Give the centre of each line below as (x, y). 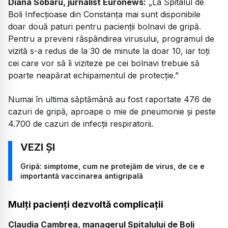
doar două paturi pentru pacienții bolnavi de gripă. (105, 27)
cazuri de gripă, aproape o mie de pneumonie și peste (112, 111)
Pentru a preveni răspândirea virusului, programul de (111, 39)
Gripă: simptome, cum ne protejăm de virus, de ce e (112, 166)
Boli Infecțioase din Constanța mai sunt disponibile (104, 15)
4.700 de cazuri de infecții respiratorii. (81, 123)
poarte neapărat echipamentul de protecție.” (93, 76)
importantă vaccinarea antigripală (82, 176)
